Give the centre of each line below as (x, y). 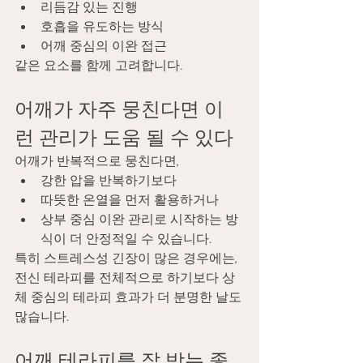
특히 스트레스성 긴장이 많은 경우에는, (127, 258)
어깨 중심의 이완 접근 (104, 46)
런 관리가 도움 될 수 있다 (124, 137)
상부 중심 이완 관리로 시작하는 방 (139, 220)
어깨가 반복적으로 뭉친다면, (96, 161)
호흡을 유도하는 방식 (102, 27)
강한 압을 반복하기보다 (109, 181)
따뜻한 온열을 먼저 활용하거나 (130, 200)
